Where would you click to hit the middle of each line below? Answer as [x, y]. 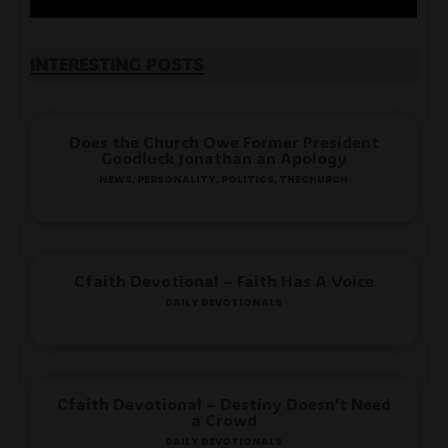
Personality [177, 178]
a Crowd [223, 420]
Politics [248, 178]
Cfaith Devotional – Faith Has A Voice [223, 281]
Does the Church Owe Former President [223, 142]
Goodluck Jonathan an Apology [223, 158]
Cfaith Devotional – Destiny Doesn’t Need [223, 404]
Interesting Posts [117, 61]
